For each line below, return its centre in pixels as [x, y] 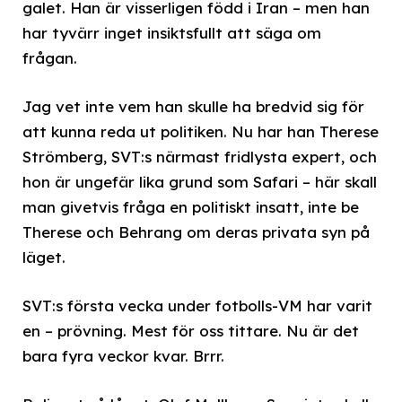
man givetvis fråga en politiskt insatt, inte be [191, 206]
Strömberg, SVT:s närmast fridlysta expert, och [200, 156]
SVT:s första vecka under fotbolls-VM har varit [197, 306]
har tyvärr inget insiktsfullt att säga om [172, 32]
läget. [44, 257]
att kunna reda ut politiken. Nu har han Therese [201, 131]
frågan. [50, 57]
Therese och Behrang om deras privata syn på [196, 232]
